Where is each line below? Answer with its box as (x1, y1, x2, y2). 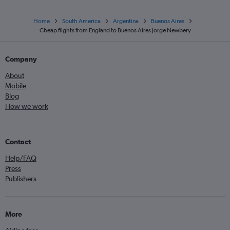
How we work (5, 102, 48, 111)
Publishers (5, 175, 36, 183)
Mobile (5, 82, 26, 90)
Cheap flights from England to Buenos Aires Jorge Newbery (39, 27, 191, 34)
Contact (5, 138, 31, 146)
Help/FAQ (5, 154, 36, 163)
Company (5, 55, 37, 64)
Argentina (113, 17, 139, 25)
